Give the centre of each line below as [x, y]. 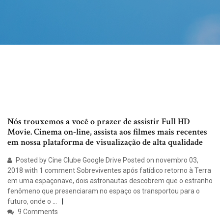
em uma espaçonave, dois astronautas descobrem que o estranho [110, 181]
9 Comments [37, 212]
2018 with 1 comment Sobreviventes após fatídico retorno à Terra [109, 171]
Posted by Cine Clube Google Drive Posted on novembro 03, [106, 160]
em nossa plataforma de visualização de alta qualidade [105, 142]
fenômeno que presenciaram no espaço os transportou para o [104, 191]
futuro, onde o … [32, 202]
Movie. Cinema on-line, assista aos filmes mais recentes [107, 132]
